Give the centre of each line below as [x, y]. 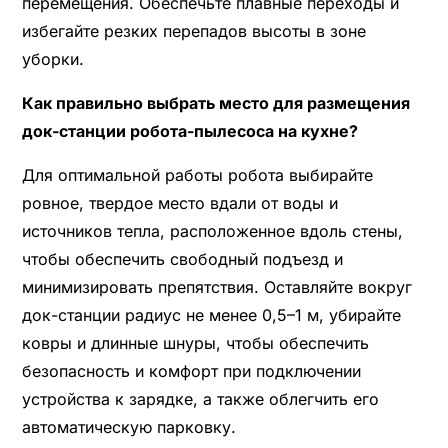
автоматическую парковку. [128, 426]
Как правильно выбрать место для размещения [215, 102]
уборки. [52, 58]
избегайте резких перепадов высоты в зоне [193, 30]
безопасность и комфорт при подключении [191, 370]
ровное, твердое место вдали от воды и [179, 202]
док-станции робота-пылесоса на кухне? [189, 130]
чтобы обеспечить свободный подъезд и [182, 258]
